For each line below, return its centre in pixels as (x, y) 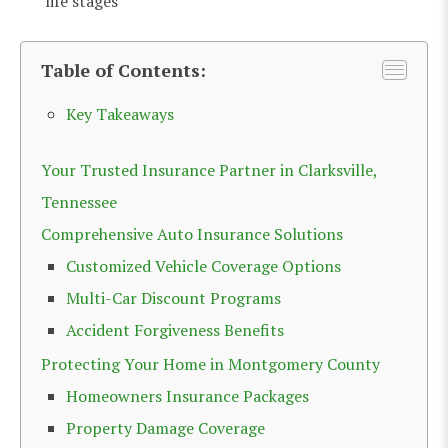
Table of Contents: (123, 69)
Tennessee (79, 201)
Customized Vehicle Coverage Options (203, 265)
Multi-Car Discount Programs (173, 297)
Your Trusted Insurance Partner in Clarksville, (209, 169)
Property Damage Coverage (165, 427)
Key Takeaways (120, 113)
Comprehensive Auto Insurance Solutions (192, 233)
